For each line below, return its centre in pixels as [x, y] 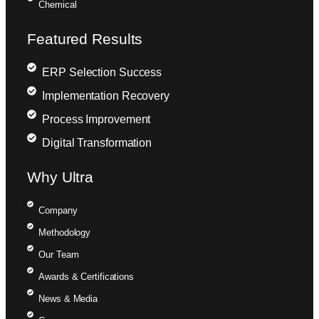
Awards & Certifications [86, 276]
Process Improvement [96, 119]
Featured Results [85, 38]
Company [58, 210]
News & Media [68, 298]
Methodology [65, 232]
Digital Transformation [97, 142]
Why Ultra [61, 177]
